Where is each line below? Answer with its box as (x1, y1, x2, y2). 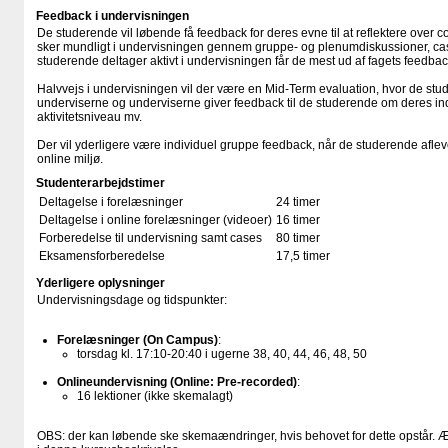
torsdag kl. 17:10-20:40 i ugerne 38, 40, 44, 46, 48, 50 (77, 347, 367, 361)
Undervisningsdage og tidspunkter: (37, 293, 227, 307)
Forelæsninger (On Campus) (57, 333, 218, 347)
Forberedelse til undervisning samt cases (39, 231, 262, 245)
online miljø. (37, 152, 103, 166)
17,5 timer (276, 249, 330, 263)
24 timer (276, 195, 320, 209)
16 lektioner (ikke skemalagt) (77, 389, 233, 403)
